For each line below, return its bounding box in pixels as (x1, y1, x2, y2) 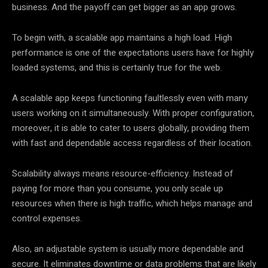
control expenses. (12, 211, 82, 225)
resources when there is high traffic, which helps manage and (12, 196, 252, 210)
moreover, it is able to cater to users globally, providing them (12, 121, 249, 135)
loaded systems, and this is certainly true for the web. (12, 60, 222, 74)
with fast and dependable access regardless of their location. (12, 136, 252, 150)
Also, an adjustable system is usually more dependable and (12, 242, 243, 255)
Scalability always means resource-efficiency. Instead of (12, 166, 233, 180)
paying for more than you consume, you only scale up (12, 181, 223, 195)
